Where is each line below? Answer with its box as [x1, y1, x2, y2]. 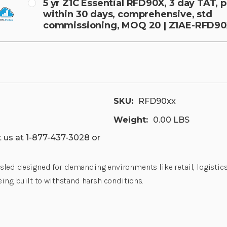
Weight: [113, 115, 148, 125]
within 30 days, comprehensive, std [43, 8, 212, 20]
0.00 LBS [153, 115, 190, 125]
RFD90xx [138, 96, 176, 106]
